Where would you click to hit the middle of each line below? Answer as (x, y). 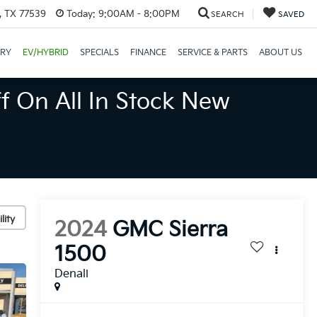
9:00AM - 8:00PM (137, 14)
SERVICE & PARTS (212, 53)
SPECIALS (99, 53)
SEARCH (227, 14)
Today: (81, 14)
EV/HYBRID (45, 53)
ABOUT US (280, 53)
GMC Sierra (170, 230)
